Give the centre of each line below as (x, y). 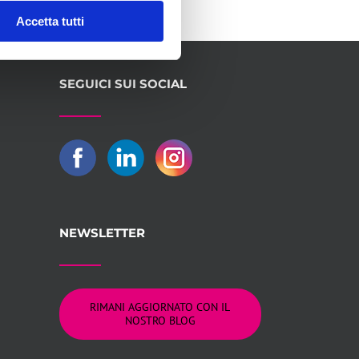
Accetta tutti (50, 21)
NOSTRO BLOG (160, 321)
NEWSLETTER (102, 233)
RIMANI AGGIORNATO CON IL (160, 307)
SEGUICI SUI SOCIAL (123, 84)
